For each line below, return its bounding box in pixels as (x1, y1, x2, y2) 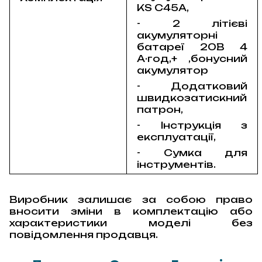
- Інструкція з (137, 119, 247, 132)
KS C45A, (137, 2, 189, 14)
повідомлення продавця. (9, 229, 158, 241)
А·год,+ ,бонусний (137, 53, 247, 65)
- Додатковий (137, 80, 247, 92)
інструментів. (137, 158, 216, 171)
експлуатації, (137, 131, 216, 143)
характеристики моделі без (9, 217, 253, 229)
